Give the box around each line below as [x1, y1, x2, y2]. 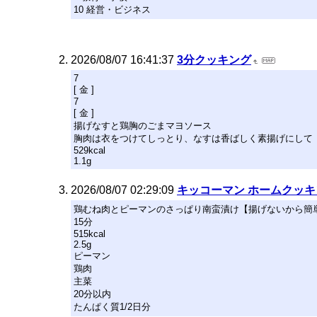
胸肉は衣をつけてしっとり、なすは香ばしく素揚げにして [74, 133, 313, 144]
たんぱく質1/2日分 [74, 301, 151, 312]
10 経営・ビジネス [74, 4, 151, 15]
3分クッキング [177, 54, 251, 66]
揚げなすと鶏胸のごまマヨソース [74, 120, 212, 131]
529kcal [74, 145, 105, 156]
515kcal [74, 229, 105, 239]
